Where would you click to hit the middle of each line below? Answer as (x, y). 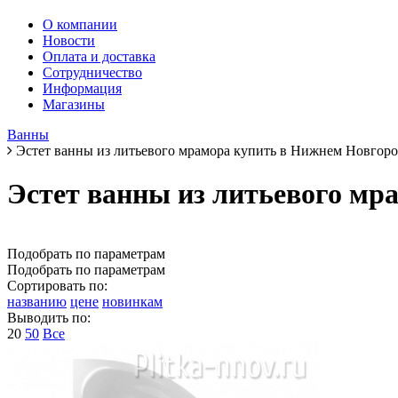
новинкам (132, 301)
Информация (82, 88)
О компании (80, 24)
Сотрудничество (92, 72)
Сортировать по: (57, 285)
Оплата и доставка (99, 56)
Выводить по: (49, 317)
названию (37, 301)
